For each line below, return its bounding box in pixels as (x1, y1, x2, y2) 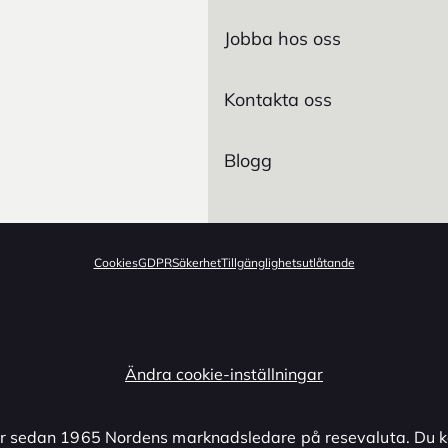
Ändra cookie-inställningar (125, 363, 323, 384)
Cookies (93, 254, 138, 270)
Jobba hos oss (224, 26, 341, 50)
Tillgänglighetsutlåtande (220, 254, 355, 270)
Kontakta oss (224, 87, 332, 111)
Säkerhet (171, 254, 221, 270)
